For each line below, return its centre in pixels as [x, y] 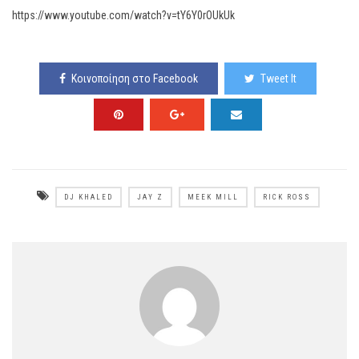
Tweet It [278, 79]
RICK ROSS [287, 197]
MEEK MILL [213, 197]
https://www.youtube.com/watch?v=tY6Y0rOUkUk [123, 15]
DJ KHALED [89, 197]
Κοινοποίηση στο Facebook [134, 79]
